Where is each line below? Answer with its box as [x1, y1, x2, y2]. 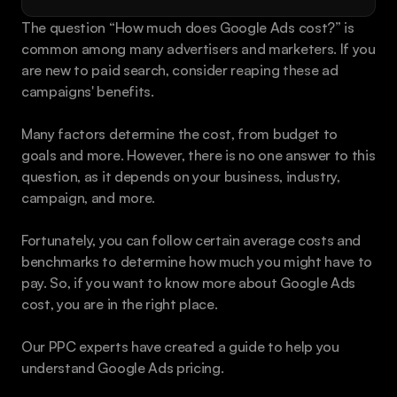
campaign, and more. [21, 189, 155, 206]
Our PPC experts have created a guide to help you [21, 338, 339, 355]
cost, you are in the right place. [21, 295, 218, 313]
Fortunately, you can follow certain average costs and [21, 231, 362, 249]
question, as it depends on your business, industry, [21, 167, 340, 185]
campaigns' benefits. [21, 82, 154, 100]
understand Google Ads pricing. [21, 359, 224, 377]
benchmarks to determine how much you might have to [21, 253, 372, 270]
